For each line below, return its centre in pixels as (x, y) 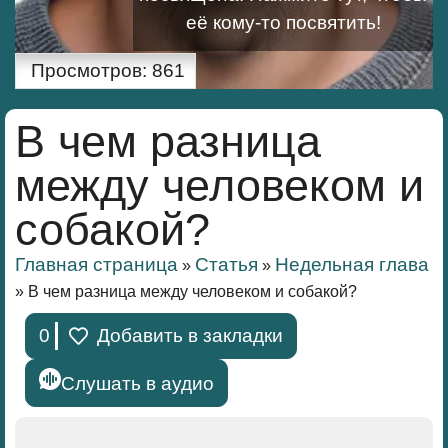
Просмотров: (89, 70)
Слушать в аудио (137, 383)
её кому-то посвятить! (283, 22)
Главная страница (96, 264)
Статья (226, 264)
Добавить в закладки (190, 335)
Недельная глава (352, 264)
